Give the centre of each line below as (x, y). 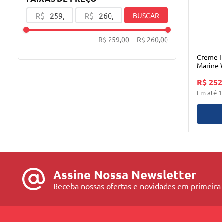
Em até (207, 93)
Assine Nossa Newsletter (124, 175)
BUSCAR (146, 15)
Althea (207, 74)
